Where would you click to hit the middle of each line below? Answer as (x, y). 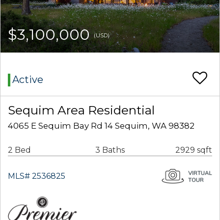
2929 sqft (194, 150)
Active (28, 80)
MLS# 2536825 (37, 176)
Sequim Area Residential (81, 110)
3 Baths (110, 150)
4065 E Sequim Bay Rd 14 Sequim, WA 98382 (101, 126)
